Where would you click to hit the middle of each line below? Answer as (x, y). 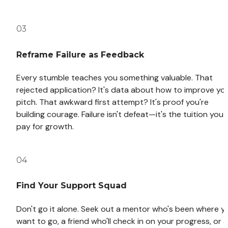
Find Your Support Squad (72, 186)
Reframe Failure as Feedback (80, 54)
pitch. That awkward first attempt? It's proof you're (112, 102)
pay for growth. (45, 126)
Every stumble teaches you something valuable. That (115, 77)
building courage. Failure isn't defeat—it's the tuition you (120, 114)
